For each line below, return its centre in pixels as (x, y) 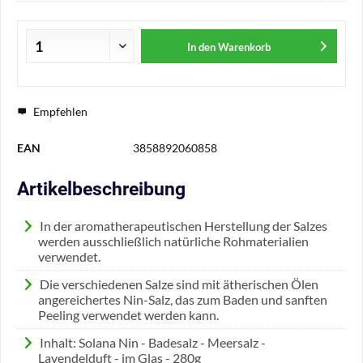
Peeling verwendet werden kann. (128, 315)
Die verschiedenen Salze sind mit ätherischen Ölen (179, 284)
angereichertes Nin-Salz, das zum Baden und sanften (182, 299)
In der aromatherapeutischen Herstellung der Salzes (183, 226)
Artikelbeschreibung (101, 189)
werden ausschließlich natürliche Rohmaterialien (173, 241)
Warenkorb (245, 47)
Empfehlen (59, 111)
